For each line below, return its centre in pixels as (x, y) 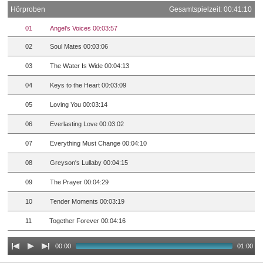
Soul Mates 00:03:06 (79, 47)
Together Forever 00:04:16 (88, 221)
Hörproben (28, 10)
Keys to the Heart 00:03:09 (88, 85)
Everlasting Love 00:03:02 (87, 124)
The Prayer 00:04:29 (80, 182)
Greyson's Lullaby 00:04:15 (89, 163)
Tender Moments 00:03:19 (87, 202)
